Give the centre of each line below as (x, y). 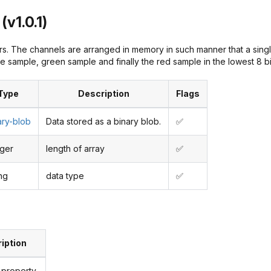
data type (65, 176)
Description (103, 94)
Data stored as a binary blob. (103, 122)
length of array (75, 149)
